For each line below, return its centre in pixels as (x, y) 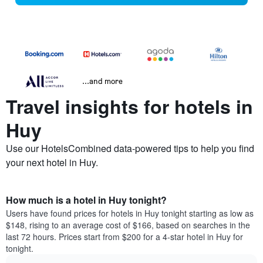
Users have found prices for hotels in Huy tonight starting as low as (130, 213)
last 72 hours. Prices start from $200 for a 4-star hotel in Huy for (124, 237)
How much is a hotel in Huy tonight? (86, 200)
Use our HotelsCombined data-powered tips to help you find (130, 149)
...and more (102, 81)
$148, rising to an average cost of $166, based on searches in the (128, 225)
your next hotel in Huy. (52, 163)
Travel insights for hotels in (129, 107)
